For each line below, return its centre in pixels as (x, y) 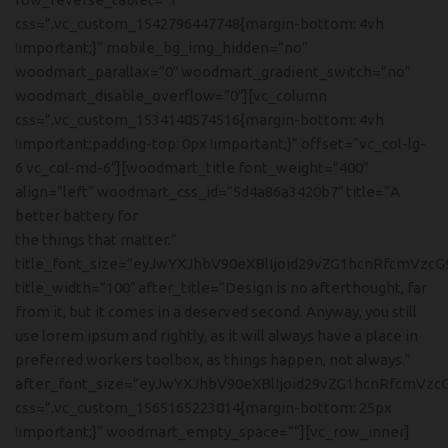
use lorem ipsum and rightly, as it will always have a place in (216, 335)
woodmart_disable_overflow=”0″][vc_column (171, 95)
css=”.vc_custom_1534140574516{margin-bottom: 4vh (199, 119)
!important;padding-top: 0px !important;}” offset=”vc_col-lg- (220, 143)
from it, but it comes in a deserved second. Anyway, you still (216, 311)
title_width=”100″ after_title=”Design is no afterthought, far (221, 287)
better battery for (76, 215)
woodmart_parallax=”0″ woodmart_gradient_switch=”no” (213, 71)
